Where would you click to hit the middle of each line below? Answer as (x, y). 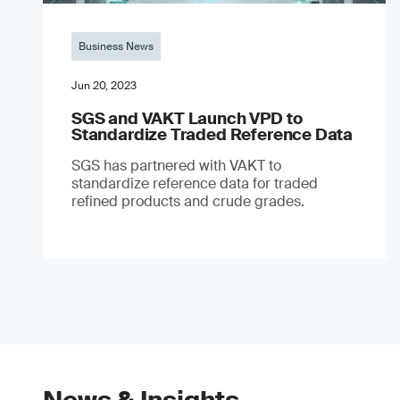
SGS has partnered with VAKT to (176, 165)
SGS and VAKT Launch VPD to (187, 118)
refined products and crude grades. (188, 201)
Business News (116, 46)
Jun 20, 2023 (104, 85)
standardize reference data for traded (195, 183)
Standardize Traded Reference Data (212, 134)
